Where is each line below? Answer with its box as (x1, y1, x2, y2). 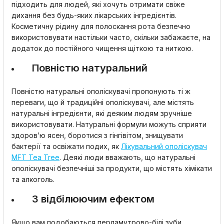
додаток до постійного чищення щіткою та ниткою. (11, 44, 195, 52)
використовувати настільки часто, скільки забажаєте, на (11, 33, 210, 41)
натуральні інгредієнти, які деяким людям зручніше (11, 109, 192, 117)
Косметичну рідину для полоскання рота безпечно (11, 22, 190, 30)
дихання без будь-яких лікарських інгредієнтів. (11, 11, 176, 19)
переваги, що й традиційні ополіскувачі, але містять (11, 98, 194, 106)
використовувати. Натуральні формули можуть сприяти (11, 120, 206, 128)
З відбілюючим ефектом (32, 193, 154, 205)
